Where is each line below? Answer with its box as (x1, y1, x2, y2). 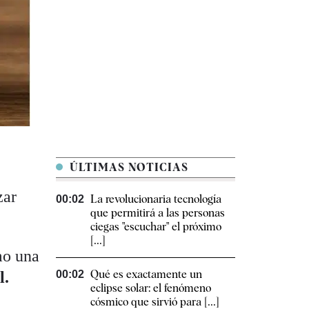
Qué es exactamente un (90, 267, 202, 281)
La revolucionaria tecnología (90, 192, 221, 206)
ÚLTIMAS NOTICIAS (66, 160, 188, 174)
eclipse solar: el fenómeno (90, 281, 211, 295)
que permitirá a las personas (90, 206, 225, 219)
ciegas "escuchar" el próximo (90, 219, 221, 233)
